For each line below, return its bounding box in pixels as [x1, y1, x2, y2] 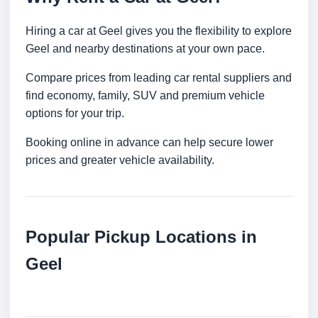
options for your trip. [26, 107, 124, 120]
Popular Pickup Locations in [26, 227, 257, 247]
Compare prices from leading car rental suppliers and [26, 72, 292, 84]
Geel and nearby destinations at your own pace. [26, 43, 265, 55]
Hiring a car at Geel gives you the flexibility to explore [26, 25, 292, 38]
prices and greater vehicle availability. [26, 154, 214, 167]
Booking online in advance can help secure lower [26, 136, 273, 149]
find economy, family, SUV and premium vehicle [26, 89, 265, 102]
